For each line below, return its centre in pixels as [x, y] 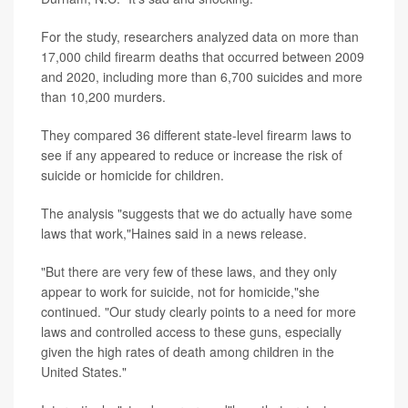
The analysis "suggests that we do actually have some [197, 213]
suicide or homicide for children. [133, 175]
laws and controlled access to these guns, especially [191, 331]
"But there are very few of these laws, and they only [189, 271]
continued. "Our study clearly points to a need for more [199, 311]
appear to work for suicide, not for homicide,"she [180, 291]
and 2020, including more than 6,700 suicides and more [202, 76]
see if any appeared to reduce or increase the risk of [192, 155]
